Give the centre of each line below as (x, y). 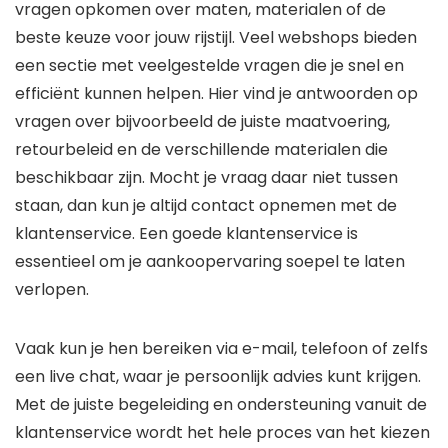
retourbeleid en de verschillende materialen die (201, 150)
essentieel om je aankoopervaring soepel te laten (210, 262)
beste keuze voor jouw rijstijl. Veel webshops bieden (216, 38)
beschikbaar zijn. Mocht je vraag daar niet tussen (206, 178)
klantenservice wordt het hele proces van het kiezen (222, 433)
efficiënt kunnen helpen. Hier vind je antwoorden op (216, 94)
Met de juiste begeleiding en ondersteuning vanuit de (221, 405)
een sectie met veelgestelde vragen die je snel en (209, 66)
